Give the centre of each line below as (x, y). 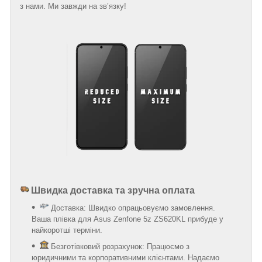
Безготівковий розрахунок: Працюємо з (120, 246)
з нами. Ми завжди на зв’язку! (73, 6)
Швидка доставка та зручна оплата (113, 190)
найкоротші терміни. (67, 230)
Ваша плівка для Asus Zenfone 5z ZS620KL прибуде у (127, 219)
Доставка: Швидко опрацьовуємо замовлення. (133, 208)
